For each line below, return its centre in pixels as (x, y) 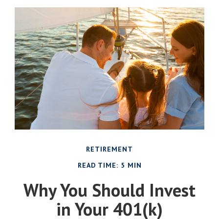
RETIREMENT (109, 149)
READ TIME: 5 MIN (109, 165)
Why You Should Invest (109, 190)
